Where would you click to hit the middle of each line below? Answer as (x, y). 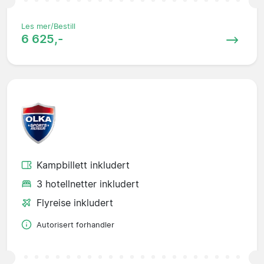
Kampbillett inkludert (83, 165)
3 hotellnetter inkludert (88, 184)
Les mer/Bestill (48, 26)
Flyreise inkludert (75, 202)
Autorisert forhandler (75, 225)
